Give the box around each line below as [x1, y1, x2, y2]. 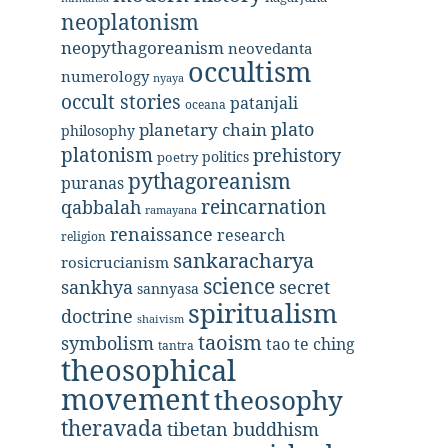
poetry [157, 148, 198, 166]
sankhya [61, 275, 133, 299]
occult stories [61, 88, 181, 115]
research [217, 224, 285, 246]
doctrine [61, 303, 133, 328]
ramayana [145, 203, 197, 217]
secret [279, 274, 330, 299]
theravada [61, 413, 163, 442]
